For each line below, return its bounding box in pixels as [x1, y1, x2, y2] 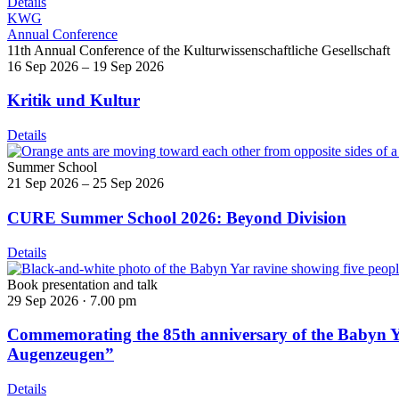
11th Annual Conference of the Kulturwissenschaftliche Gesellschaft [7, 42, 390, 58]
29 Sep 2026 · [7, 292, 90, 308]
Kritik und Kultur [7, 91, 140, 110]
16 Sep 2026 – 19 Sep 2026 [7, 58, 164, 74]
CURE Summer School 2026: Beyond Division [7, 208, 346, 227]
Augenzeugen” [7, 345, 114, 364]
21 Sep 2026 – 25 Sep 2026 [7, 175, 164, 191]
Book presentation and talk [7, 276, 158, 292]
